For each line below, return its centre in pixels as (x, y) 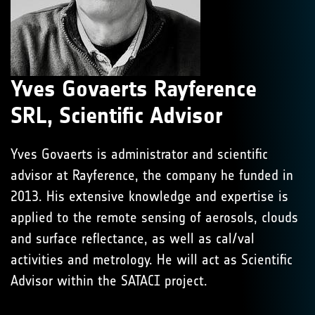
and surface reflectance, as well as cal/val (133, 238)
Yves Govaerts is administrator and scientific (139, 154)
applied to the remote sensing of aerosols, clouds (154, 217)
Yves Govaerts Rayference (134, 89)
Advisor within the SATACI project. (109, 281)
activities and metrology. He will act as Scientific (152, 259)
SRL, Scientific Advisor (117, 116)
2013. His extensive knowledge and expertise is (149, 196)
